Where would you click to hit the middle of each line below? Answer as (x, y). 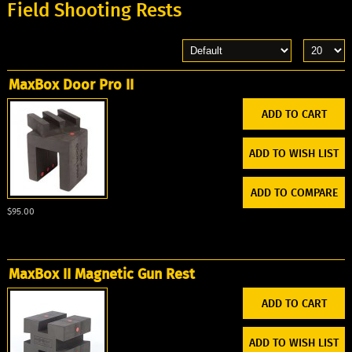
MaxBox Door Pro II (71, 84)
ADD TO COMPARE (294, 192)
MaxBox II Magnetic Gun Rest (101, 274)
